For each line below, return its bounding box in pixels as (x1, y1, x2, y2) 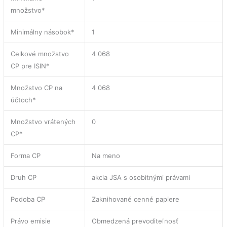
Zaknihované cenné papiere (92, 195, 180, 203)
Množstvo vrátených (11, 117, 76, 126)
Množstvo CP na (11, 83, 63, 92)
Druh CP (11, 173, 37, 181)
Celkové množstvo (11, 49, 69, 58)
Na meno (92, 151, 121, 160)
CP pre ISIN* (11, 61, 50, 70)
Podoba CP (11, 195, 46, 203)
